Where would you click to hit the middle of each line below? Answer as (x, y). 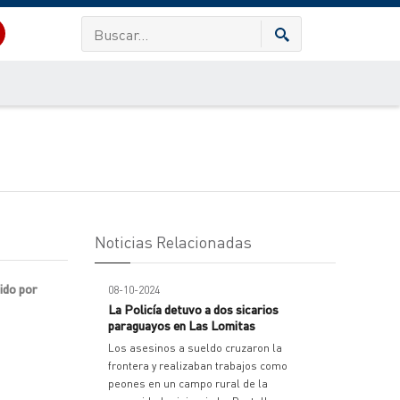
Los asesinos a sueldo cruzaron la (195, 348)
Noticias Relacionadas (173, 242)
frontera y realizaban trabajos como (198, 366)
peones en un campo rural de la (188, 383)
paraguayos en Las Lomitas (182, 325)
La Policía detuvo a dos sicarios (193, 309)
